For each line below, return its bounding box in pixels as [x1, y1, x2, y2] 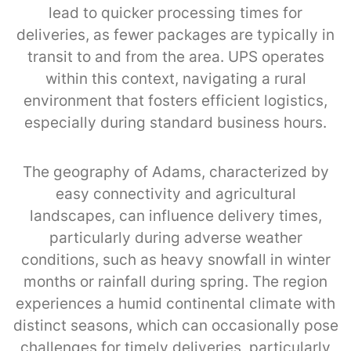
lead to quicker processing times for [49, 3, 302, 22]
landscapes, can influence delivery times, [29, 206, 322, 225]
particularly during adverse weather [49, 228, 302, 247]
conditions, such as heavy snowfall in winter [20, 250, 331, 269]
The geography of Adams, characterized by [22, 162, 329, 181]
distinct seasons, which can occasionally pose [13, 316, 338, 335]
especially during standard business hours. [24, 113, 327, 132]
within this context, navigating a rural [45, 69, 306, 88]
